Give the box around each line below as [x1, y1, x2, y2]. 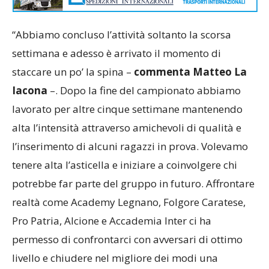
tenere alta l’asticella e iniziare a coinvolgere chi [12, 169, 237, 183]
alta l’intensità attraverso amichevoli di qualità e [12, 131, 241, 146]
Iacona [12, 94, 47, 109]
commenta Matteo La [134, 76, 247, 90]
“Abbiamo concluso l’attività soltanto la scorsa [12, 38, 231, 53]
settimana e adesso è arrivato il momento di [12, 57, 221, 71]
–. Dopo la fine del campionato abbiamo [47, 94, 241, 109]
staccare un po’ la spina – [12, 76, 134, 90]
